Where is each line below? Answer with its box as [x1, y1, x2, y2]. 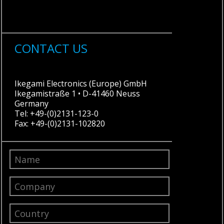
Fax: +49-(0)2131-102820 [14, 118, 105, 129]
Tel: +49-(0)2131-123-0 [14, 108, 99, 119]
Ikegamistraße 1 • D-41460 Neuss [14, 88, 140, 99]
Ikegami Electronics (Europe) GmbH [14, 78, 147, 89]
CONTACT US [14, 40, 88, 56]
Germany [14, 98, 49, 109]
